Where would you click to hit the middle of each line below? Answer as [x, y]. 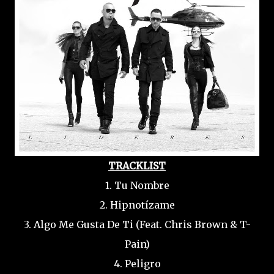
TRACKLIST [137, 166]
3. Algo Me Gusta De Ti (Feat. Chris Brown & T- [137, 224]
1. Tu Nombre [137, 185]
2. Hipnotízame [137, 205]
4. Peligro [137, 264]
